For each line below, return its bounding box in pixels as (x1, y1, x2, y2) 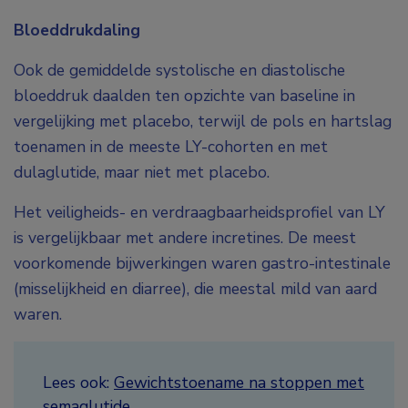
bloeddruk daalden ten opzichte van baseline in (14, 85, 355, 107)
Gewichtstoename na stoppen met (114, 372, 364, 394)
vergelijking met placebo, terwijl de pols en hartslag (14, 110, 392, 133)
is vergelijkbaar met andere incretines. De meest (14, 227, 356, 250)
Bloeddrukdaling (14, 19, 140, 42)
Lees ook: (43, 372, 114, 394)
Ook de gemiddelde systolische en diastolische (14, 59, 345, 82)
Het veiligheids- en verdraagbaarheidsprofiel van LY (14, 201, 385, 224)
